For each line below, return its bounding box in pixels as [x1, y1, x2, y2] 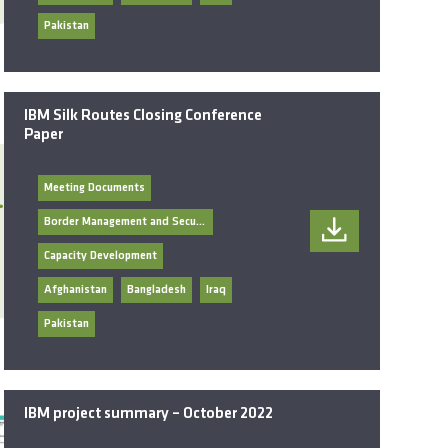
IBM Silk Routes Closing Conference [24, 108, 263, 125]
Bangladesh [127, 284, 187, 297]
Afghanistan [44, 284, 108, 297]
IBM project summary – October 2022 [24, 406, 274, 423]
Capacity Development [44, 250, 158, 263]
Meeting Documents [44, 182, 146, 195]
